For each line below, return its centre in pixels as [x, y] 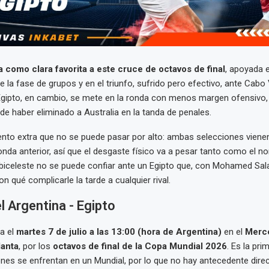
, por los [35, 246]
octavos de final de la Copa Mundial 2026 [140, 246]
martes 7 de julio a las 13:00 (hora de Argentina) [119, 231]
